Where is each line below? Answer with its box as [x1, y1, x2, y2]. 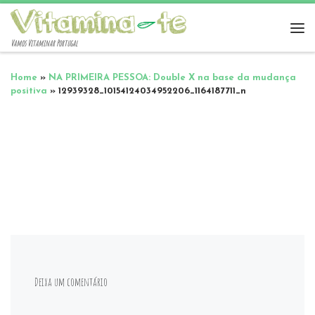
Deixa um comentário [34, 274, 108, 289]
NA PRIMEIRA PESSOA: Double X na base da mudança [49, 73, 296, 83]
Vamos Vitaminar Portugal [11, 38, 77, 49]
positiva [11, 86, 47, 96]
